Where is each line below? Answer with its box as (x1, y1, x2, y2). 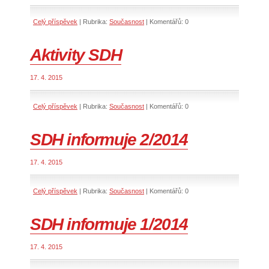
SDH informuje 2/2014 (30, 130, 188, 150)
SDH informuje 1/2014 (30, 215, 188, 234)
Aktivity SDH (30, 46, 122, 65)
